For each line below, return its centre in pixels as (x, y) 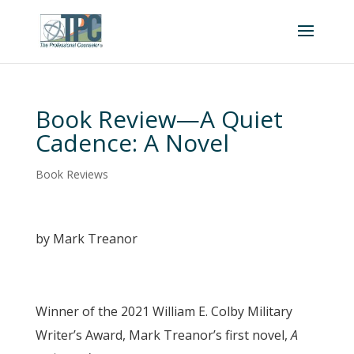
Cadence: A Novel (132, 143)
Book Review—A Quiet (159, 119)
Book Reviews (72, 174)
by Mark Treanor (86, 239)
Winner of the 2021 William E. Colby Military (164, 311)
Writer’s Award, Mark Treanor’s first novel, (163, 335)
